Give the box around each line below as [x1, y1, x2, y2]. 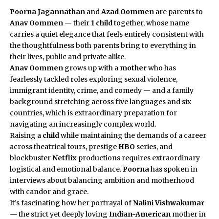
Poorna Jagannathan [10, 7, 85, 17]
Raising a [10, 131, 43, 140]
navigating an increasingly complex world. [10, 120, 156, 129]
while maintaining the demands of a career [59, 131, 206, 140]
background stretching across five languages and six [10, 97, 191, 107]
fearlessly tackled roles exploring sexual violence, [10, 75, 177, 84]
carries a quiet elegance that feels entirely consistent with [10, 30, 204, 39]
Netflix [52, 153, 77, 163]
